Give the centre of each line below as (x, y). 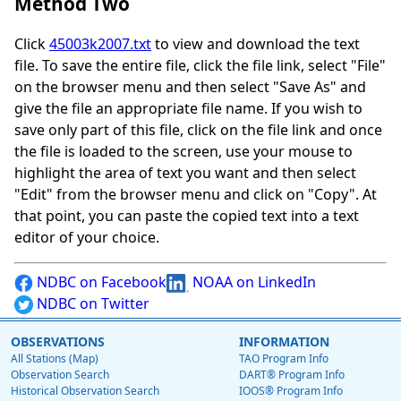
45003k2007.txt (100, 44)
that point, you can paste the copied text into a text (187, 216)
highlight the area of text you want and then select (185, 173)
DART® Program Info (292, 375)
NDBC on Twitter (91, 304)
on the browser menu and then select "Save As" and (190, 87)
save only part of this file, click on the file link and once (198, 130)
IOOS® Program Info (291, 391)
